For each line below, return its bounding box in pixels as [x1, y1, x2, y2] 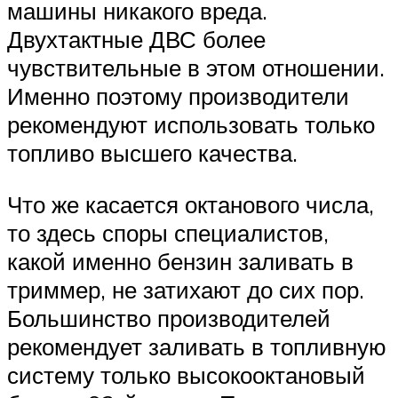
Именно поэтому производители [7, 82, 349, 111]
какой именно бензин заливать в [7, 246, 354, 275]
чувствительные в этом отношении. [7, 53, 385, 83]
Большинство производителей [7, 303, 330, 332]
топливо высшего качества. [7, 139, 298, 168]
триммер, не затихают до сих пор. [7, 275, 364, 304]
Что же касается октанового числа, [7, 189, 374, 219]
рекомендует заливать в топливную [7, 331, 386, 361]
